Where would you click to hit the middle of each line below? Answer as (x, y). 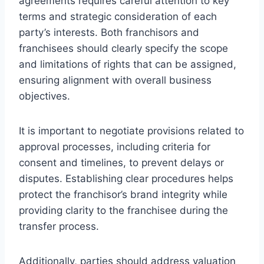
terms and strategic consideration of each (118, 16)
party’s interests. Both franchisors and (109, 32)
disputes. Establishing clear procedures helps (126, 178)
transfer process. (59, 226)
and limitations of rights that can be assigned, (128, 64)
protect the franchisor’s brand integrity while (123, 194)
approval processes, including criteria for (115, 146)
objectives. (44, 96)
